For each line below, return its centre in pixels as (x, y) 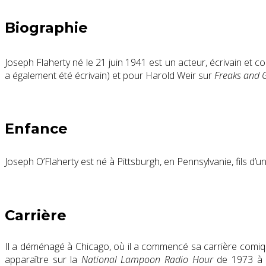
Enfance (36, 129)
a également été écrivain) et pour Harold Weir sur (110, 76)
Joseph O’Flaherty (42, 162)
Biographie (46, 28)
